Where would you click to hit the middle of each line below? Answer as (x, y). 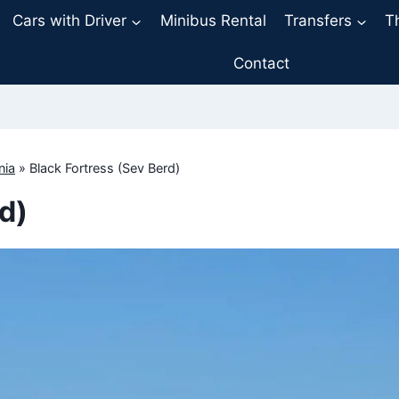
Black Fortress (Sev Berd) (105, 167)
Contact (261, 63)
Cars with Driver (70, 21)
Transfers (318, 21)
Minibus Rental (213, 21)
